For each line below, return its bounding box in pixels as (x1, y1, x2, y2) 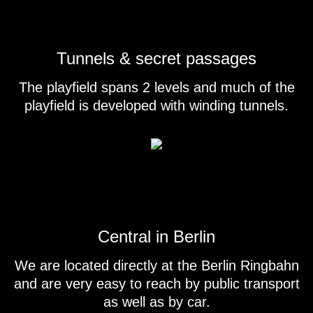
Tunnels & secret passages (57, 48, 256, 68)
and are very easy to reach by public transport (13, 275, 300, 291)
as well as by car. (103, 293, 210, 310)
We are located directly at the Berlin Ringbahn (14, 257, 299, 273)
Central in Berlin (98, 226, 215, 246)
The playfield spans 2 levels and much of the (18, 79, 295, 95)
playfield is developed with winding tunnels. (24, 97, 289, 113)
